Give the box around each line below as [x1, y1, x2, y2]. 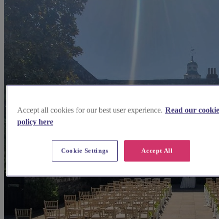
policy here [17, 117, 53, 126]
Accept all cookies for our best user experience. [17, 106, 163, 114]
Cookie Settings [61, 147, 109, 154]
